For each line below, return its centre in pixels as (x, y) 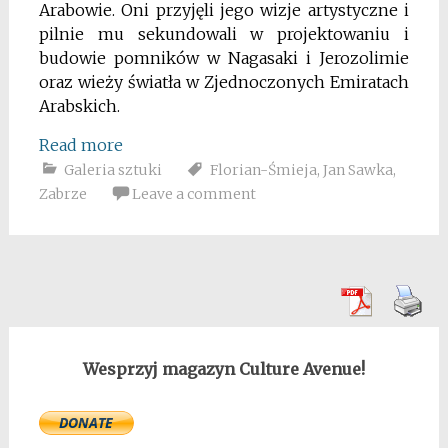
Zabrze (62, 193)
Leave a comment (193, 193)
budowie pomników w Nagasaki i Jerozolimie (224, 57)
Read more (80, 144)
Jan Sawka (357, 169)
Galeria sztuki (112, 169)
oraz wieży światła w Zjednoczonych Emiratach (224, 81)
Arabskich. (79, 105)
